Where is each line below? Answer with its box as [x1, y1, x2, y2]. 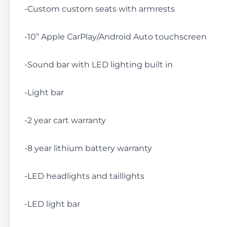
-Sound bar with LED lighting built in [24, 59, 173, 69]
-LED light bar [24, 199, 80, 209]
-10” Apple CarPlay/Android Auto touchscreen [24, 31, 207, 42]
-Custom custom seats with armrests [24, 4, 175, 14]
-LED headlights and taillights [24, 171, 144, 181]
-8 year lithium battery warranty [24, 143, 152, 153]
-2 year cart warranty [24, 115, 106, 125]
